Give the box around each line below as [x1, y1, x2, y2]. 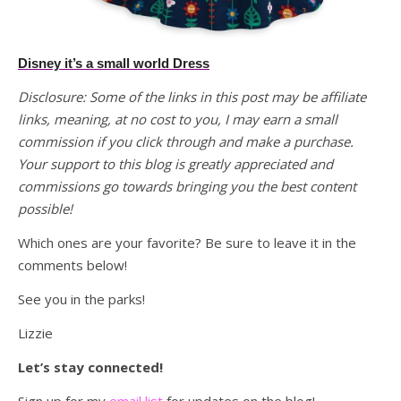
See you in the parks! [18, 290, 145, 308]
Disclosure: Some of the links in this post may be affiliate [18, 88, 366, 106]
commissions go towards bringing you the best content [18, 177, 356, 195]
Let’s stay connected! [18, 358, 166, 376]
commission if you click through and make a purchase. [18, 132, 354, 150]
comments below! [18, 256, 127, 274]
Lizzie [18, 324, 53, 342]
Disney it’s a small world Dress [18, 55, 209, 71]
